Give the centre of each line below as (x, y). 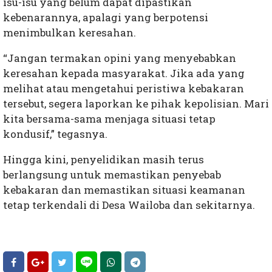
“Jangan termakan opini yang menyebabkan (120, 58)
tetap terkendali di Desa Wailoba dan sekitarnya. (129, 205)
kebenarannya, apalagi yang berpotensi (106, 18)
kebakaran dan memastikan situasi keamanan (124, 190)
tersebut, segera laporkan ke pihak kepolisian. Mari (136, 104)
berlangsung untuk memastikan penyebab (112, 175)
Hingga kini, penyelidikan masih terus (104, 160)
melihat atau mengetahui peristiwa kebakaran (124, 89)
